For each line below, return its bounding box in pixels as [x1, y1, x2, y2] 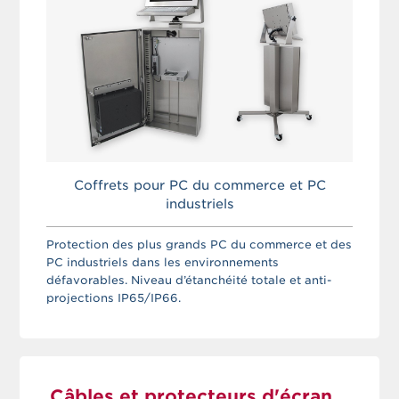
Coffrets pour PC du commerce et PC [73, 177, 326, 193]
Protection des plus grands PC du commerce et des [46, 238, 353, 252]
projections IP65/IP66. [46, 291, 182, 305]
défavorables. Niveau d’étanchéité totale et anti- [46, 273, 332, 288]
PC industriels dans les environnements [46, 256, 280, 270]
